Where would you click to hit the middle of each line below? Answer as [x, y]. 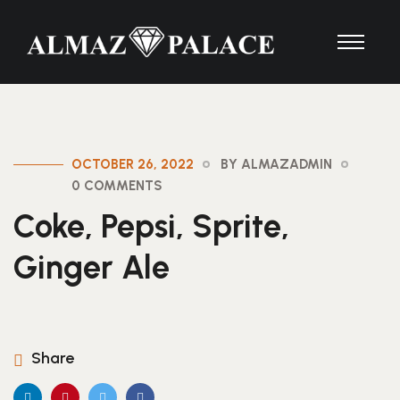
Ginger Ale [92, 267]
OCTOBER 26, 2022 [133, 164]
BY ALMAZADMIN [276, 164]
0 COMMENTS [117, 186]
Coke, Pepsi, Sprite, [151, 226]
